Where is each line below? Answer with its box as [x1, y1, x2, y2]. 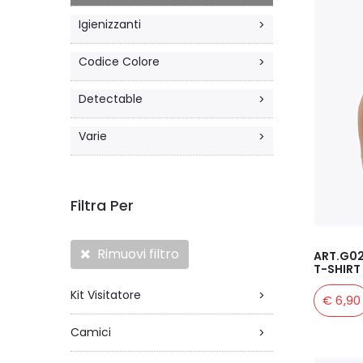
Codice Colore [79, 53, 160, 70]
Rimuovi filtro [91, 245, 179, 263]
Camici [70, 324, 111, 340]
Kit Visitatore [70, 287, 141, 303]
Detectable [79, 91, 143, 107]
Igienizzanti [79, 16, 141, 32]
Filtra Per [70, 195, 134, 216]
